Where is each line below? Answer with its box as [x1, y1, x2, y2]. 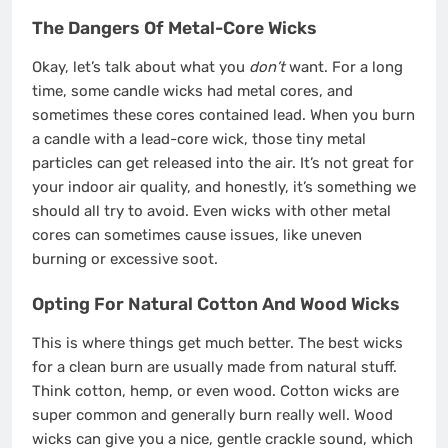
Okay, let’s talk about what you [32, 58, 249, 77]
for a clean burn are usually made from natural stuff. [32, 358, 397, 377]
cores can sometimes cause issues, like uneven [32, 226, 362, 245]
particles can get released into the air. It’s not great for [32, 154, 414, 173]
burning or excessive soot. [32, 250, 218, 269]
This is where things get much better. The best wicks [32, 334, 403, 353]
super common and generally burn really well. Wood [32, 406, 393, 425]
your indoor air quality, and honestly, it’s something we [32, 178, 416, 197]
